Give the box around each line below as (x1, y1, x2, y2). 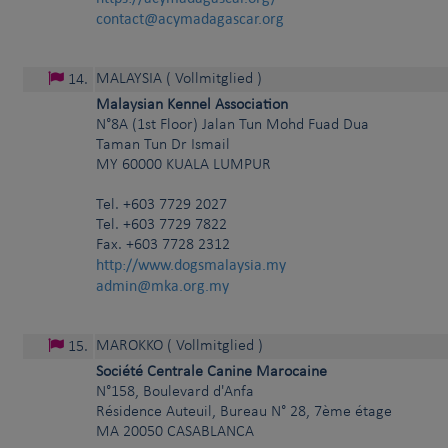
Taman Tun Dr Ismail (96, 137, 230, 154)
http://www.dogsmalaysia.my (96, 255, 286, 275)
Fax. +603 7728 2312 (96, 237, 230, 254)
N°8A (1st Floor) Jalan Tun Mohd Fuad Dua (96, 117, 369, 134)
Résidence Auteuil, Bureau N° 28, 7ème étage (96, 404, 392, 421)
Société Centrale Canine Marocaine (96, 364, 327, 381)
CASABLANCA (167, 424, 254, 441)
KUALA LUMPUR (166, 157, 271, 174)
